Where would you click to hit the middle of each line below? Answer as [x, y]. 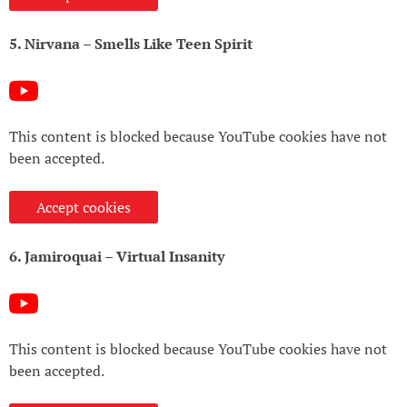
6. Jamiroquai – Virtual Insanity [117, 256]
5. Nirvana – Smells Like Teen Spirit [131, 43]
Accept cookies [84, 207]
